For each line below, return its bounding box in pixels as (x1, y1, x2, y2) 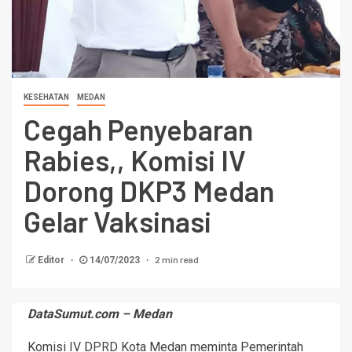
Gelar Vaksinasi (24, 203, 211, 238)
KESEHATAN (24, 92, 69, 101)
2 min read (155, 253, 199, 265)
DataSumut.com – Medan (27, 306, 172, 321)
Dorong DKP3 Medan (24, 173, 274, 207)
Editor (38, 254, 67, 266)
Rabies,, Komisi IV (24, 142, 246, 177)
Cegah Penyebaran (24, 112, 253, 146)
